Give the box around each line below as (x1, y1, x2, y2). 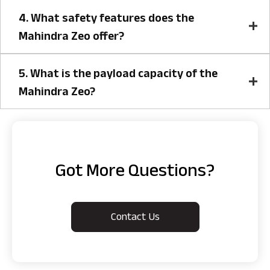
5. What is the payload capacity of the (19, 64, 218, 86)
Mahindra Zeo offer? (19, 27, 124, 48)
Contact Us (110, 209, 160, 228)
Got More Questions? (55, 157, 215, 189)
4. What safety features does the (19, 9, 194, 30)
